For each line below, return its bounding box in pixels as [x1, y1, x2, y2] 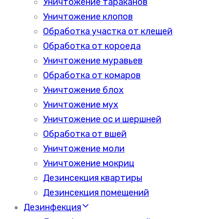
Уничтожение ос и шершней [43, 114, 161, 125]
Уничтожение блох [43, 85, 124, 95]
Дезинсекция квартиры [43, 173, 142, 183]
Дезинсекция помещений [43, 187, 149, 198]
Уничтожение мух [43, 99, 118, 110]
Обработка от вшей [43, 129, 127, 139]
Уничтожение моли [43, 143, 125, 154]
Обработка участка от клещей [43, 26, 173, 37]
